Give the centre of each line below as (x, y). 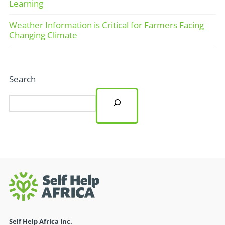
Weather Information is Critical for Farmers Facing (106, 25)
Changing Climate (43, 35)
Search (22, 79)
